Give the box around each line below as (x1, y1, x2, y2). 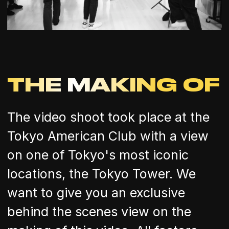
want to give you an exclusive (7, 185, 185, 200)
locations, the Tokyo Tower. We (7, 166, 196, 181)
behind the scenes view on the (7, 203, 191, 219)
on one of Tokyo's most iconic (7, 147, 189, 163)
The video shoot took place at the (7, 109, 210, 125)
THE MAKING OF (7, 73, 220, 96)
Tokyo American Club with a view (7, 128, 209, 144)
